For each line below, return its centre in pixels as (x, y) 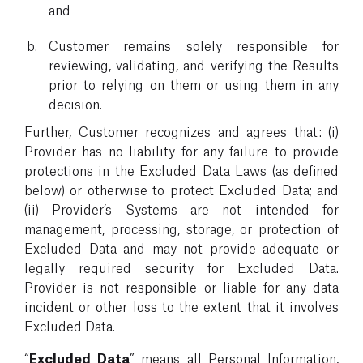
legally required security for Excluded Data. (181, 267)
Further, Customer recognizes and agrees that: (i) (181, 130)
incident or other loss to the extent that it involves (181, 305)
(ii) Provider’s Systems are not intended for (181, 208)
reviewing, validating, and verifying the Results (194, 64)
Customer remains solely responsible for (194, 45)
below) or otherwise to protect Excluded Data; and (181, 189)
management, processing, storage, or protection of (181, 228)
